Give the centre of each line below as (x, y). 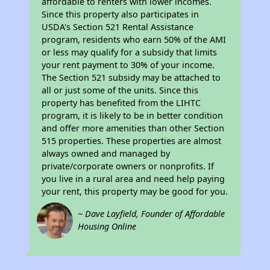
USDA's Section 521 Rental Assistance (118, 27)
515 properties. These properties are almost (132, 141)
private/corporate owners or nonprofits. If (128, 166)
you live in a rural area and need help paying (133, 179)
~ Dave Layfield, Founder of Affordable (152, 214)
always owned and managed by (106, 153)
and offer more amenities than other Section (133, 128)
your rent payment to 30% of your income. (128, 65)
